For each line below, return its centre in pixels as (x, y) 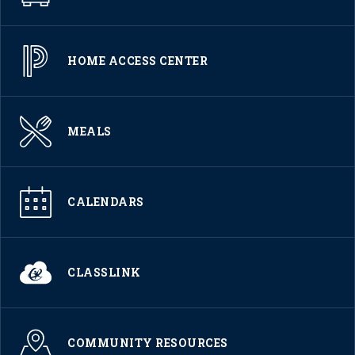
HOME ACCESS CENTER (137, 60)
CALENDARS (106, 201)
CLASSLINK (104, 272)
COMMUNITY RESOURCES (148, 342)
